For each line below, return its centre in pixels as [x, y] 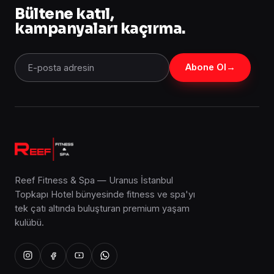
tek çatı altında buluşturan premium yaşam [102, 208]
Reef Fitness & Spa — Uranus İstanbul [94, 180]
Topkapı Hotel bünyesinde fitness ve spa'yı [105, 194]
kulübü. [29, 222]
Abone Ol [206, 67]
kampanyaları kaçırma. [100, 28]
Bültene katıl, [65, 14]
